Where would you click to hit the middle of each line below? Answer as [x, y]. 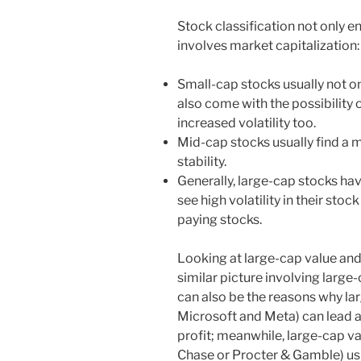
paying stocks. [220, 219]
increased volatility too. [247, 122]
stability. [202, 161]
